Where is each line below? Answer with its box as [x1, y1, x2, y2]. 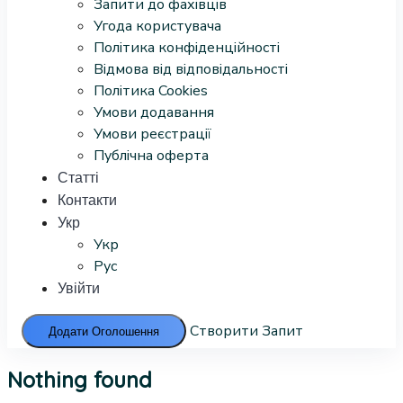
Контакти [58, 191, 117, 209]
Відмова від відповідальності [94, 59, 288, 79]
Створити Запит [190, 321, 303, 341]
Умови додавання [94, 103, 214, 122]
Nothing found [7, 365, 152, 393]
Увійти [58, 279, 100, 297]
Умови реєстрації [94, 124, 211, 144]
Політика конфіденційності [94, 38, 280, 58]
